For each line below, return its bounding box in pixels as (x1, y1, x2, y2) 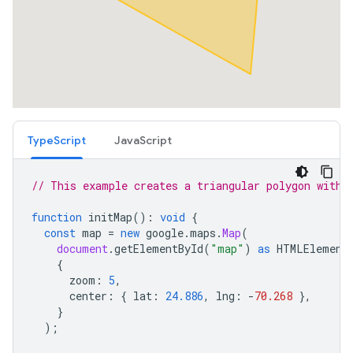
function (32, 210, 82, 225)
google (146, 225, 184, 241)
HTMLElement (277, 241, 348, 257)
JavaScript (114, 133, 172, 148)
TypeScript (28, 133, 86, 148)
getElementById (114, 241, 203, 257)
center (69, 288, 107, 304)
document (57, 241, 108, 257)
